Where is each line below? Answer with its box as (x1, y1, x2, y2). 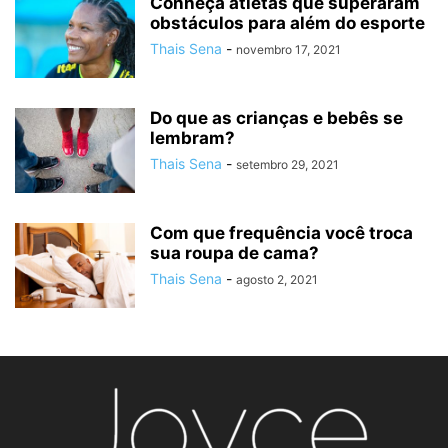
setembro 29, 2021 (236, 157, 339, 173)
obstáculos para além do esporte (150, 13, 425, 34)
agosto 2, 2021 (236, 272, 318, 288)
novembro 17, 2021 (236, 42, 341, 58)
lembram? (150, 128, 235, 149)
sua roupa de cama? (150, 243, 319, 264)
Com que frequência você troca (150, 223, 413, 244)
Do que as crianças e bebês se (150, 108, 403, 129)
